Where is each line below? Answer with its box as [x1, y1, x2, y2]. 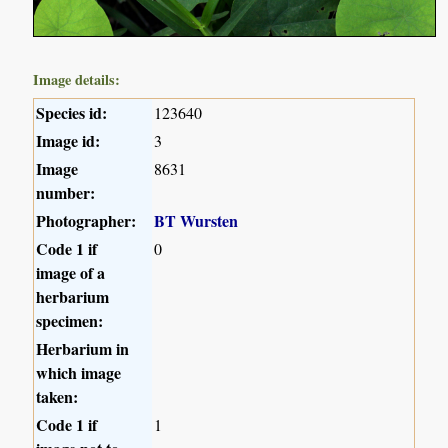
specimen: [36, 309, 104, 333]
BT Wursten [154, 209, 239, 233]
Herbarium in [36, 337, 130, 361]
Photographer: [36, 209, 137, 233]
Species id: [36, 101, 108, 125]
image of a [36, 261, 106, 285]
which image [36, 361, 122, 385]
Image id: [36, 129, 101, 153]
